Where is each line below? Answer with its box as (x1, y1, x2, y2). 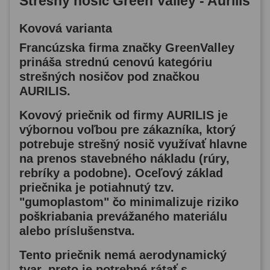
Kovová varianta (19, 22, 112, 36)
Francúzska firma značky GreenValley (19, 41, 234, 55)
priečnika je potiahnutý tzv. (19, 181, 174, 195)
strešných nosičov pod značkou (19, 70, 199, 84)
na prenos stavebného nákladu (19, 152, 195, 166)
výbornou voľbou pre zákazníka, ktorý (19, 123, 236, 137)
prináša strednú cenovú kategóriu (19, 55, 212, 69)
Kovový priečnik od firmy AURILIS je (19, 108, 228, 122)
